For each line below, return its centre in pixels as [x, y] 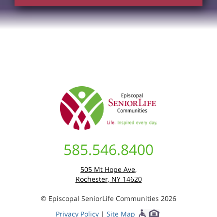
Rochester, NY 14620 [108, 179]
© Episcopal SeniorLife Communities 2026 [108, 198]
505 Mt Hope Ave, [108, 169]
